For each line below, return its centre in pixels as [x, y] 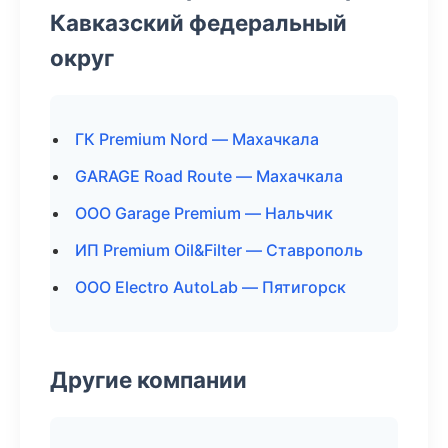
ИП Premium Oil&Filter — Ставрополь [219, 250]
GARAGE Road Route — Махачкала [209, 176]
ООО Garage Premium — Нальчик [204, 213]
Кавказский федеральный [198, 22]
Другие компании [148, 379]
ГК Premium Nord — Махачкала [197, 139]
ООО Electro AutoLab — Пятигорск [210, 287]
